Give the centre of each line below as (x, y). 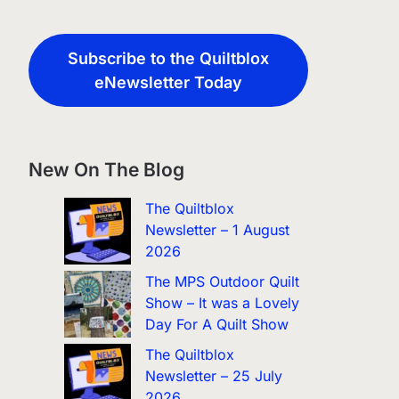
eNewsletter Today (168, 82)
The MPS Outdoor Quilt (222, 281)
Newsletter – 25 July (213, 375)
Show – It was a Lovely (222, 302)
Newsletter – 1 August (217, 229)
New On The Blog (106, 169)
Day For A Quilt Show (216, 324)
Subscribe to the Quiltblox (168, 58)
